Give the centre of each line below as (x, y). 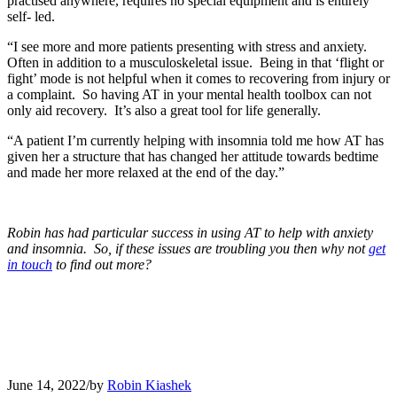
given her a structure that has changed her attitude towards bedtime (193, 156)
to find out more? (102, 264)
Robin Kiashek (149, 385)
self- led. (31, 16)
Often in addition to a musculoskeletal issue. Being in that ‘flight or (195, 62)
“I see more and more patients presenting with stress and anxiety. (189, 46)
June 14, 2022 (47, 385)
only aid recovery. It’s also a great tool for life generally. (164, 110)
